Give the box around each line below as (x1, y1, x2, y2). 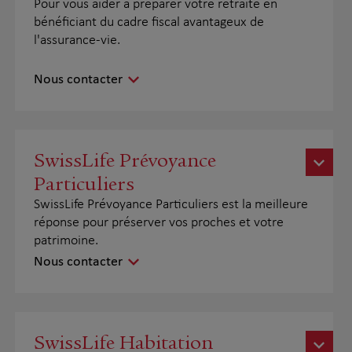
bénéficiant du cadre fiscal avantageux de (33, 15, 264, 30)
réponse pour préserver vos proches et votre (33, 215, 284, 230)
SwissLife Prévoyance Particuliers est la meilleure (33, 197, 308, 212)
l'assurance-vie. (33, 33, 120, 48)
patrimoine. (33, 233, 98, 248)
